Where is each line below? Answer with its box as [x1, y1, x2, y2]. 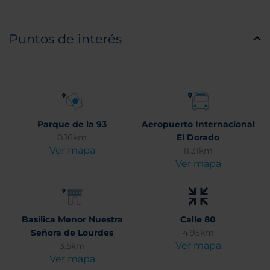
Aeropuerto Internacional [141, 119, 255, 130]
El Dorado [177, 132, 219, 143]
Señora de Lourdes [31, 227, 113, 238]
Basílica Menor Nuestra [21, 214, 123, 225]
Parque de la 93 [37, 119, 107, 130]
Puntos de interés [9, 31, 122, 46]
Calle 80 [180, 214, 216, 225]
